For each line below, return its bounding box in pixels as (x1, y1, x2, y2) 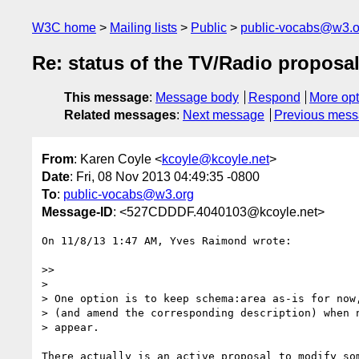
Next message (183, 108, 264, 123)
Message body (155, 91, 239, 105)
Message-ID (42, 204, 113, 219)
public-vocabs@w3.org (63, 187, 194, 201)
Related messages (64, 108, 176, 123)
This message (64, 91, 149, 105)
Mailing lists (110, 21, 177, 34)
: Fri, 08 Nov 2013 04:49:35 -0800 (70, 169, 260, 184)
